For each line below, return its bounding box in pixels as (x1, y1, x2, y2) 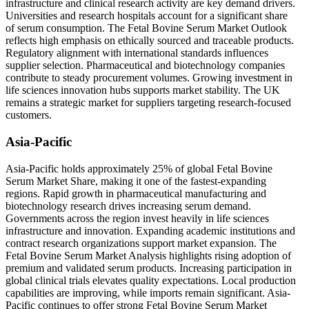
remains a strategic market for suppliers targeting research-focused (6, 97, 291, 109)
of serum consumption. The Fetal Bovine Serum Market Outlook (6, 22, 287, 34)
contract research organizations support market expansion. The (6, 237, 277, 249)
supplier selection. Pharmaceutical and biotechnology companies (6, 59, 285, 72)
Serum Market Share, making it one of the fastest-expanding (6, 175, 266, 187)
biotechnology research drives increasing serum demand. (6, 199, 251, 212)
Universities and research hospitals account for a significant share (6, 10, 288, 22)
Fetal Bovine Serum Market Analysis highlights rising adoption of (6, 249, 291, 261)
